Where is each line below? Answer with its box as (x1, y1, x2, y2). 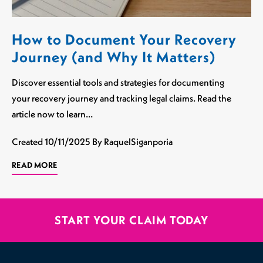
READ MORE (12, 159, 58, 170)
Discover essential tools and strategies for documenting (12, 76, 224, 88)
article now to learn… (12, 107, 93, 120)
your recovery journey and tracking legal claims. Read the (12, 92, 231, 104)
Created (12, 135, 45, 147)
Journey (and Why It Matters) (12, 47, 215, 66)
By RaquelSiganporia (92, 135, 173, 147)
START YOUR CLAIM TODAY (55, 212, 208, 228)
